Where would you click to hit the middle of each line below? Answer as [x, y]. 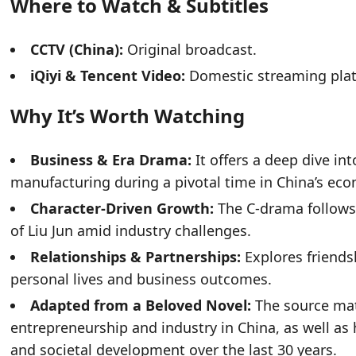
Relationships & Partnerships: [136, 257]
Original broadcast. [190, 50]
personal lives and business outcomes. [141, 279]
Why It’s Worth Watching [128, 116]
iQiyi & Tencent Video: [108, 76]
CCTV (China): [77, 50]
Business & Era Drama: [111, 160]
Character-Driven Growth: [122, 209]
